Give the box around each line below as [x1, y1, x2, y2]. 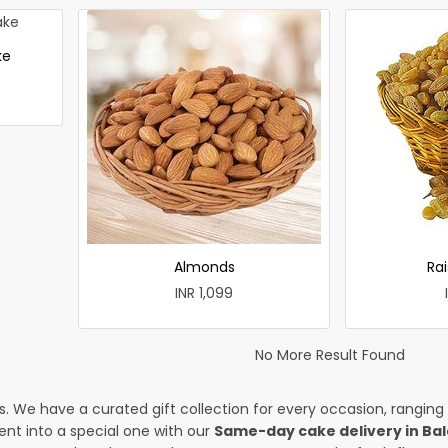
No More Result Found [255, 344, 406, 365]
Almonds [173, 256, 235, 277]
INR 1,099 [175, 282, 234, 303]
